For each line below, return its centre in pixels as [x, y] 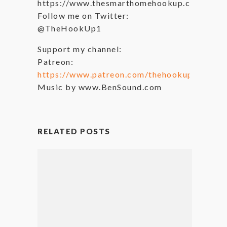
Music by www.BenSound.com [100, 87]
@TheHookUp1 [70, 28]
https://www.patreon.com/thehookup [115, 74]
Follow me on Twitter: [83, 15]
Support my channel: [80, 49]
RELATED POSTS [74, 131]
